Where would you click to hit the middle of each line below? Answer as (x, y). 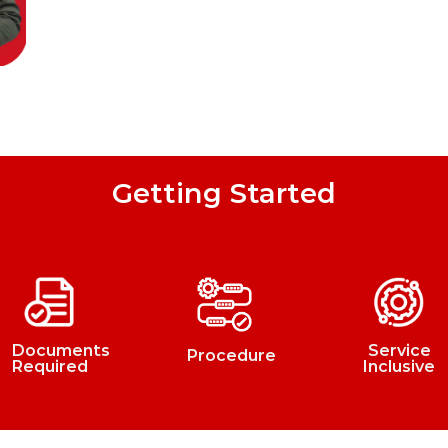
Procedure (231, 356)
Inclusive (399, 367)
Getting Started (224, 193)
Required (49, 367)
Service (399, 351)
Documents (60, 351)
